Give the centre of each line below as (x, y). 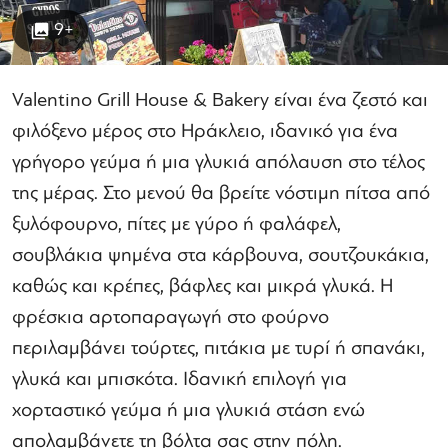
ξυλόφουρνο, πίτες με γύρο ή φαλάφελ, (176, 223)
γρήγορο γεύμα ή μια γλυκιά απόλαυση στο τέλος (218, 161)
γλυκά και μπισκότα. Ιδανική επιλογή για (179, 378)
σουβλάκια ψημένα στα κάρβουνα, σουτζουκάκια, (220, 254)
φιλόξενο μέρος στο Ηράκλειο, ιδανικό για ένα (205, 130)
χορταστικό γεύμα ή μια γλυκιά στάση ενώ (188, 409)
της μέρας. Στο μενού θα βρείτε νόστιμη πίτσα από (221, 192)
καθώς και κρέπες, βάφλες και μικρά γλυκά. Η (202, 285)
